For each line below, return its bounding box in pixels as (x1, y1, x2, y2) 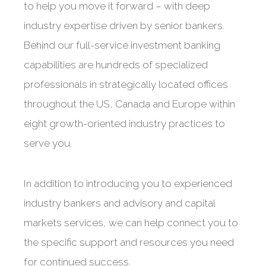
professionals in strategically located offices (24, 78, 228, 90)
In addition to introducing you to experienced (24, 178, 232, 189)
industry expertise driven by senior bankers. (24, 20, 224, 31)
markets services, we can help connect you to (24, 217, 238, 229)
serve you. (24, 137, 72, 149)
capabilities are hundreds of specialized (24, 59, 208, 71)
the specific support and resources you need (24, 236, 234, 248)
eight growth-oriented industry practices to (24, 118, 225, 129)
